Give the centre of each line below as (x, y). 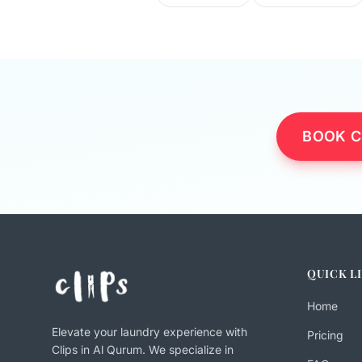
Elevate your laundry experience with (149, 332)
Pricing (325, 335)
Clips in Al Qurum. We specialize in (143, 350)
